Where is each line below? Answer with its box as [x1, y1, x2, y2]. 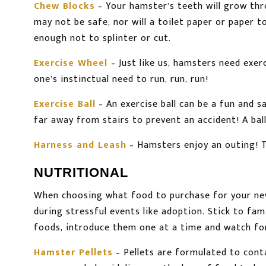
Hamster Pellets [34, 245, 113, 261]
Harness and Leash [34, 137, 126, 154]
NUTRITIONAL [34, 165, 128, 180]
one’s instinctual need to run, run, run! [34, 71, 208, 88]
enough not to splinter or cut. [34, 30, 171, 47]
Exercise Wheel [34, 55, 107, 72]
